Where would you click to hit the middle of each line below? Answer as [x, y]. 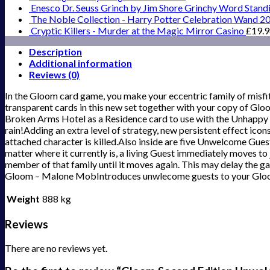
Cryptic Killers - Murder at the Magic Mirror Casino [137, 31]
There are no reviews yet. [56, 248]
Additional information [80, 63]
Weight [23, 199]
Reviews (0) [54, 75]
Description [55, 52]
